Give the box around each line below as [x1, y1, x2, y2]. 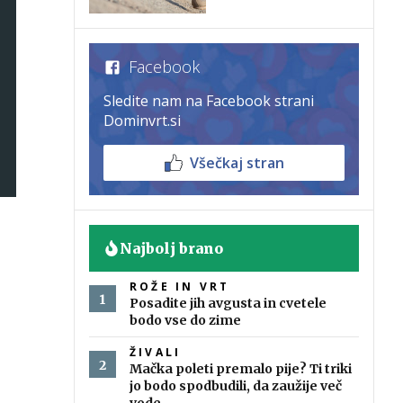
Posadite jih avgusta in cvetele [130, 295, 327, 312]
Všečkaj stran [189, 153, 284, 174]
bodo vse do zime [130, 312, 241, 329]
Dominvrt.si [103, 111, 181, 131]
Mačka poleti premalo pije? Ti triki [130, 361, 352, 378]
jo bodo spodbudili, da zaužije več [130, 378, 342, 395]
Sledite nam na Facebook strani [103, 91, 314, 112]
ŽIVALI [130, 345, 182, 361]
